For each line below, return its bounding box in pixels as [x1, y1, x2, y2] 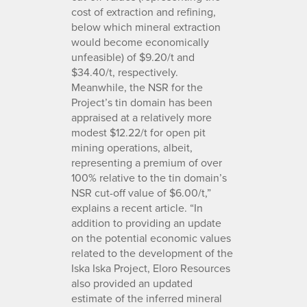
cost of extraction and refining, [71, 3, 216, 19]
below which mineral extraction [71, 19, 221, 34]
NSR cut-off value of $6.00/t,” [71, 184, 211, 200]
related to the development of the [71, 245, 233, 260]
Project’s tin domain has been [71, 94, 212, 110]
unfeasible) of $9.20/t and [71, 49, 195, 64]
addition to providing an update [71, 214, 221, 230]
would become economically [71, 34, 209, 49]
